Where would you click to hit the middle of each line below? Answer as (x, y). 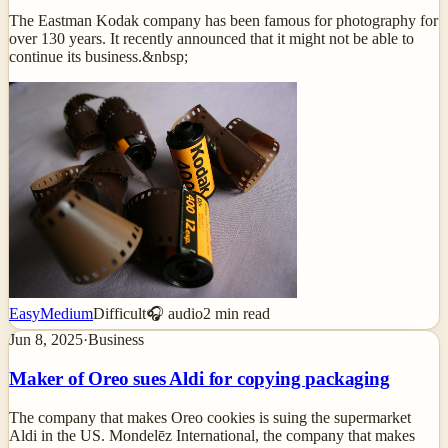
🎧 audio (174, 314)
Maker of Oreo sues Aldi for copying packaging (199, 378)
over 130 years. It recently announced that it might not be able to (211, 39)
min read (240, 314)
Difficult (119, 314)
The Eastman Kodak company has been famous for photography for (223, 21)
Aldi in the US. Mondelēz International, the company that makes (212, 435)
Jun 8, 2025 (46, 340)
